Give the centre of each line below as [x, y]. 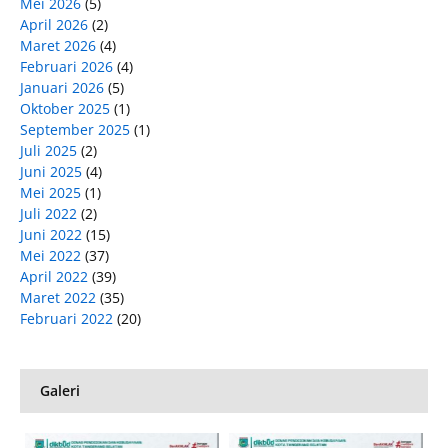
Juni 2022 [51, 235]
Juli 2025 [48, 151]
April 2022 [54, 277]
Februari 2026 [66, 67]
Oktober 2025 [65, 109]
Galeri [60, 391]
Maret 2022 [58, 298]
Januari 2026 [62, 88]
